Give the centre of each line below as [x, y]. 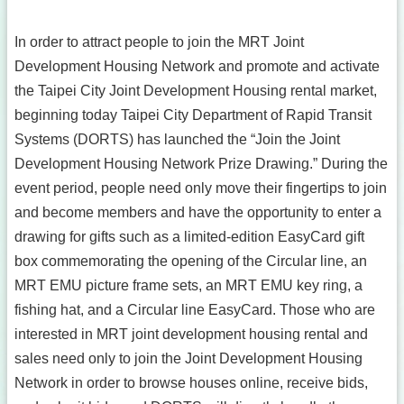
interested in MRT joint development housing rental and [191, 334]
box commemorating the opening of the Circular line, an [191, 261]
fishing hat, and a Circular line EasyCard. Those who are [195, 310]
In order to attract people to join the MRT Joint [159, 42]
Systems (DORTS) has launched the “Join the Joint [177, 139]
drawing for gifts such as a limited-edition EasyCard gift [189, 237]
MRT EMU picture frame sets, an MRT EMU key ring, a [188, 285]
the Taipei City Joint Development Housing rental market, [196, 91]
